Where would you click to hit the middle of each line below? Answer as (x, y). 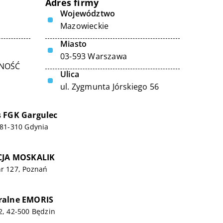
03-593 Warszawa (94, 56)
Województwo (88, 13)
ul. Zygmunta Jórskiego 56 (110, 87)
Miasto (74, 44)
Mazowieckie (85, 26)
